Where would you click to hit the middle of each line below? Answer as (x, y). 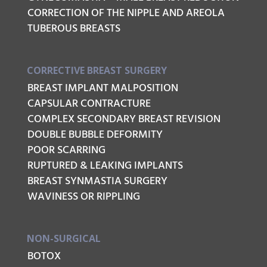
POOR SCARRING (66, 150)
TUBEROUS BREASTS (74, 29)
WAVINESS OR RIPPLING (83, 197)
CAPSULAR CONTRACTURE (89, 104)
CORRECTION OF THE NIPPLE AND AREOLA (126, 13)
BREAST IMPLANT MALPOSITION (103, 88)
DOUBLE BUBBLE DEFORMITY (95, 135)
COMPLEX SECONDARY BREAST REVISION (124, 119)
